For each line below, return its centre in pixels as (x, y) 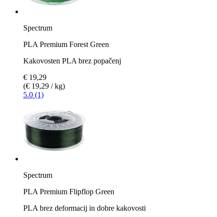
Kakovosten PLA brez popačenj (72, 61)
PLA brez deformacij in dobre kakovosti (85, 208)
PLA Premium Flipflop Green (69, 191)
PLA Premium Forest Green (66, 44)
